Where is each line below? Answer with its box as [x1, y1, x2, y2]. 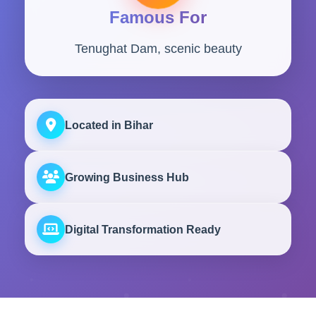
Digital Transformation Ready [65, 223, 221, 236]
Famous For [109, 8, 207, 27]
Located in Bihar [65, 119, 153, 131]
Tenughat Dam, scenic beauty [74, 42, 242, 56]
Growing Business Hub [65, 171, 189, 183]
